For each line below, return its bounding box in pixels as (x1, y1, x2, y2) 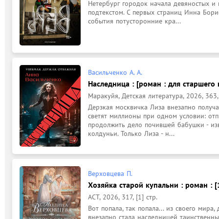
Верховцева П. (88, 169, 132, 178)
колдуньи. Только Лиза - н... (88, 129, 175, 138)
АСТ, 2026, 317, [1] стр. (88, 192, 157, 201)
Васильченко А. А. (88, 68, 142, 77)
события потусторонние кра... (88, 17, 181, 25)
